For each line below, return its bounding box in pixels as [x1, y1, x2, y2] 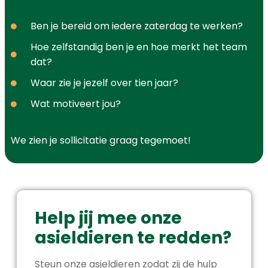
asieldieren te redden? [35, 226, 232, 250]
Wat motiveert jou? [30, 97, 121, 111]
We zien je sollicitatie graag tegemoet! [11, 133, 191, 148]
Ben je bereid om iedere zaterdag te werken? [30, 19, 243, 33]
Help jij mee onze [35, 206, 182, 230]
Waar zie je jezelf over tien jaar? [30, 76, 178, 90]
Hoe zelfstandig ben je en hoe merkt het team [30, 40, 247, 54]
